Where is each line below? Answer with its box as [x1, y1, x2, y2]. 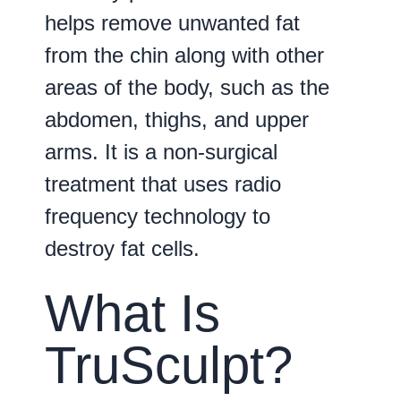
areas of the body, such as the [45, 74, 329, 99]
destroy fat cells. [45, 235, 200, 260]
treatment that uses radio [45, 171, 281, 196]
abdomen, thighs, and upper [45, 107, 309, 132]
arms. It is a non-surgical [45, 139, 277, 164]
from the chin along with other [45, 42, 324, 67]
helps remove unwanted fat [45, 10, 300, 35]
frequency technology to [45, 203, 270, 228]
